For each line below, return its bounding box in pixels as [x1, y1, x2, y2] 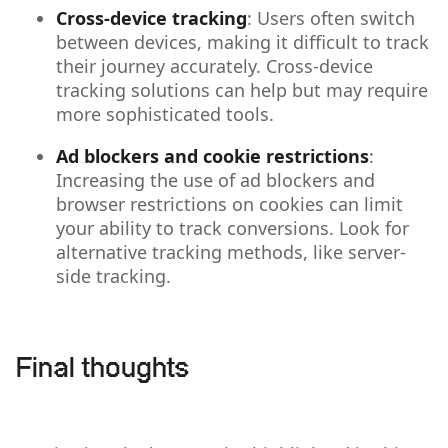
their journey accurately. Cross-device [56, 53, 373, 78]
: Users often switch [247, 5, 415, 30]
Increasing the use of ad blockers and [56, 167, 375, 192]
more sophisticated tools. [56, 101, 274, 126]
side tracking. [56, 263, 171, 288]
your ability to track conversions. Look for [56, 215, 409, 240]
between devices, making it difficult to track [56, 29, 429, 54]
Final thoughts [16, 355, 190, 383]
